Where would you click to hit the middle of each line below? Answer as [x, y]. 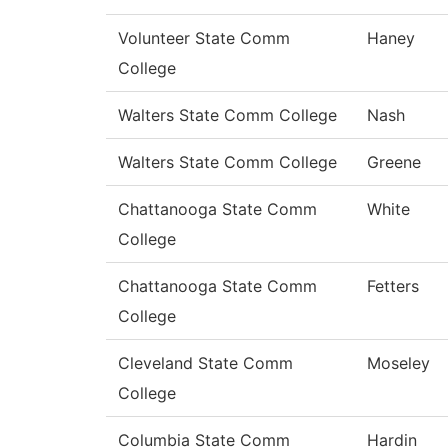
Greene [394, 162]
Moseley [398, 363]
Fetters [393, 286]
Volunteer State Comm [204, 38]
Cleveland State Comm [205, 363]
